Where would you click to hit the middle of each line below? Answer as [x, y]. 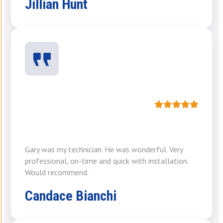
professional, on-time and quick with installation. [107, 161]
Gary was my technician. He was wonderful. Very [104, 150]
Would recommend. [57, 172]
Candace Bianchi [71, 196]
